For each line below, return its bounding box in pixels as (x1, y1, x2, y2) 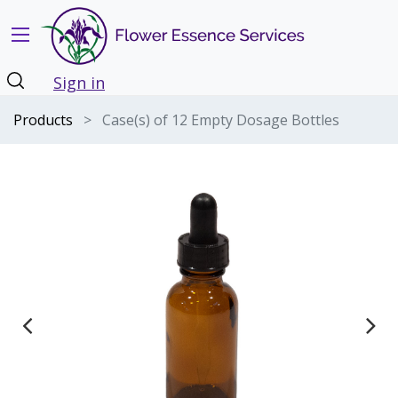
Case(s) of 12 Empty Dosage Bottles (102, 110, 339, 130)
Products (13, 110, 73, 130)
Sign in (53, 72, 105, 93)
